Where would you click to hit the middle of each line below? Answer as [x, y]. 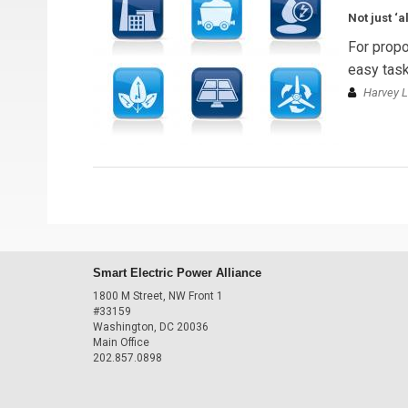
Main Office [121, 342]
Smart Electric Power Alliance [177, 272]
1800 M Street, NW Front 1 [158, 296]
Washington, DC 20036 [151, 327]
